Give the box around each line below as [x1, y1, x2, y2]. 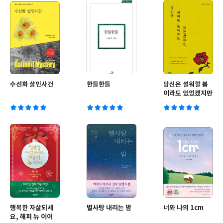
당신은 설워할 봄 [163, 81, 208, 89]
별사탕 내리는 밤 [87, 204, 131, 212]
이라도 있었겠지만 [163, 90, 213, 98]
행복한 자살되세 [10, 204, 53, 212]
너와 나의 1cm [163, 204, 204, 212]
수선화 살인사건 [10, 81, 53, 89]
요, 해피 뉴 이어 [10, 213, 53, 221]
